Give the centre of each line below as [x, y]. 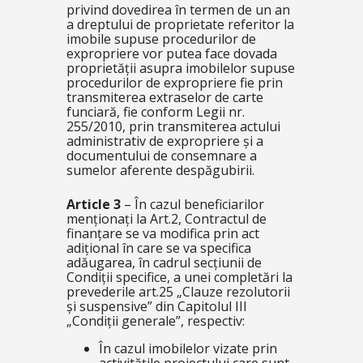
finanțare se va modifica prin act [162, 234]
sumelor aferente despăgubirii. [160, 171]
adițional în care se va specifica [158, 248]
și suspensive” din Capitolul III [156, 307]
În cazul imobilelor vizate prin [188, 349]
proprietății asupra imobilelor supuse [180, 68]
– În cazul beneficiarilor [192, 205]
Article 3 [93, 205]
